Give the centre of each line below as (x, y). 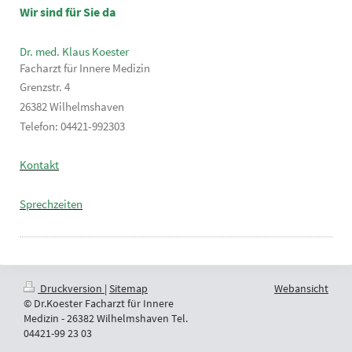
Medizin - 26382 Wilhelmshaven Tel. (106, 318)
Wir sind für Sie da (68, 12)
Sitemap (128, 288)
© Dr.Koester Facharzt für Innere (99, 303)
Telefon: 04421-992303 (72, 126)
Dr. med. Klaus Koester (74, 51)
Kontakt (39, 165)
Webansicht (301, 288)
